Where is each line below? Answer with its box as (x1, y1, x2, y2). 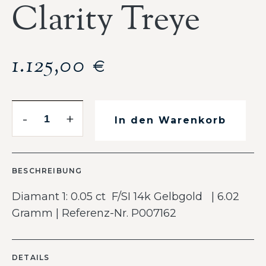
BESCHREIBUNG (12, 166, 83, 175)
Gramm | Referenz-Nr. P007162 (12, 207, 176, 220)
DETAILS (12, 253, 50, 262)
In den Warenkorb (115, 115, 226, 126)
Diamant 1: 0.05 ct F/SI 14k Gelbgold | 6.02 (12, 190, 239, 203)
